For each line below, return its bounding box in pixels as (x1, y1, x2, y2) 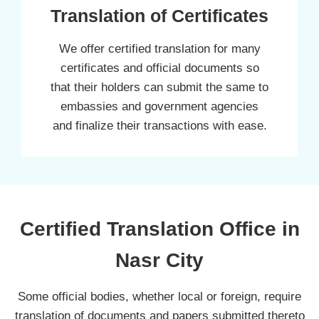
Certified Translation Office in (19, 217, 300, 240)
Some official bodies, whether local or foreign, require (18, 289, 301, 303)
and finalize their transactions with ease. (52, 118, 267, 132)
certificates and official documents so (60, 61, 259, 75)
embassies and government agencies (61, 99, 258, 113)
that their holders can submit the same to (51, 80, 268, 94)
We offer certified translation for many (58, 41, 261, 56)
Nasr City (115, 249, 204, 271)
